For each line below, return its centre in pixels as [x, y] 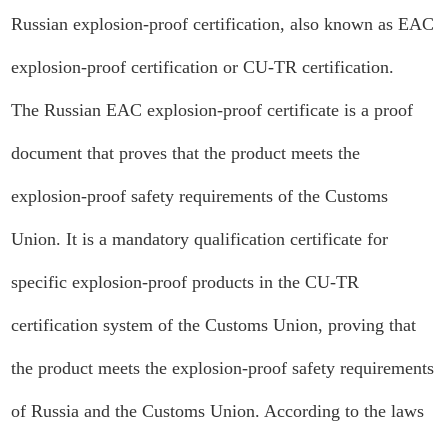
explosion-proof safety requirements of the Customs [200, 196]
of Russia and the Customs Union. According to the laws [218, 411]
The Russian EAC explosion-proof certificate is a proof [212, 110]
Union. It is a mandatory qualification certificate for [200, 239]
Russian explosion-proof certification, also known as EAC [223, 24]
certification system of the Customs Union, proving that [214, 325]
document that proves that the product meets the [186, 153]
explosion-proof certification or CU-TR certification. [203, 67]
